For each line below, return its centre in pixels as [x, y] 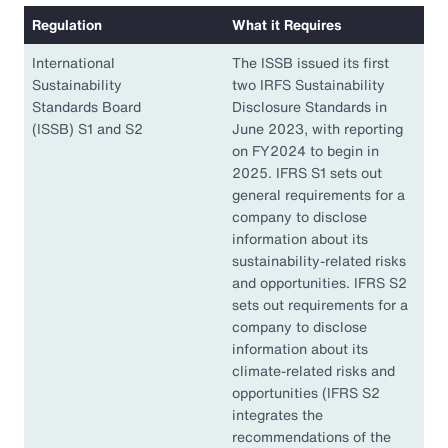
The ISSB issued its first [310, 63]
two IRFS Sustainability [308, 85]
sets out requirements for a [320, 305]
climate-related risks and [313, 371]
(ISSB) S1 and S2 [89, 129]
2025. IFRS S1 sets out [307, 173]
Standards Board [86, 107]
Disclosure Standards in [309, 107]
